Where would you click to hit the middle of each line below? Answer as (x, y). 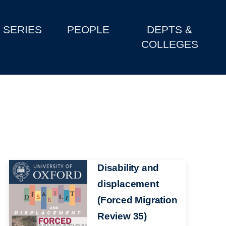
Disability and (128, 168)
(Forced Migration (137, 200)
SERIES (23, 30)
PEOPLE (89, 30)
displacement (128, 184)
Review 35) (122, 216)
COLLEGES (169, 44)
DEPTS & (170, 30)
